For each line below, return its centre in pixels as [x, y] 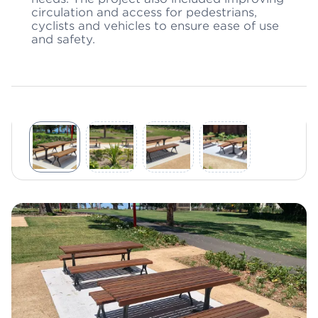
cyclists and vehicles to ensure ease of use [155, 26]
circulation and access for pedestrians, [144, 12]
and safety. [63, 39]
